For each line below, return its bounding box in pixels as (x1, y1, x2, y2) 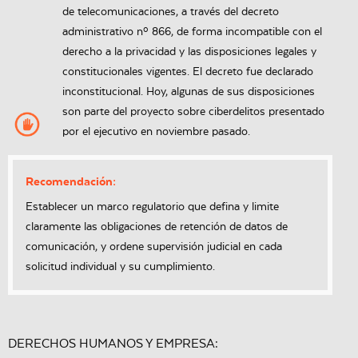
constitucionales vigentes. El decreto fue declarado (62, 66, 313, 79)
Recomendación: (26, 175, 116, 189)
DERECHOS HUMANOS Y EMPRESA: (8, 336, 218, 352)
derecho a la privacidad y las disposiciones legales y (62, 46, 316, 59)
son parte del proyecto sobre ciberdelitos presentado (62, 105, 324, 119)
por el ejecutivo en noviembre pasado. (62, 125, 250, 139)
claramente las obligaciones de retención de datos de (26, 221, 288, 234)
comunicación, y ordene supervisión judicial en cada (26, 241, 282, 254)
